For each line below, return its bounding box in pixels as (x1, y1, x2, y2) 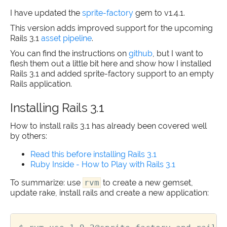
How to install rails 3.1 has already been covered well (10, 121, 207, 131)
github (129, 48, 153, 58)
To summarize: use (10, 177, 83, 187)
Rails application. (10, 79, 72, 89)
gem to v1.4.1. (133, 8, 185, 18)
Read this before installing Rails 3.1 (30, 149, 157, 159)
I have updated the (10, 8, 82, 18)
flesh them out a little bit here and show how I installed (10, 58, 211, 68)
